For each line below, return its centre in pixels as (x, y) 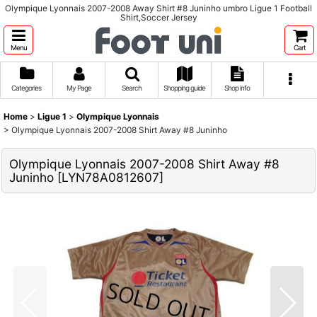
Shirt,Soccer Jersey (158, 17)
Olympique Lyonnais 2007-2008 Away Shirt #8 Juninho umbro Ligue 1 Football (158, 8)
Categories (27, 88)
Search (132, 88)
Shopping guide (185, 88)
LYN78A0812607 (110, 177)
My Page (79, 88)
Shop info (237, 88)
